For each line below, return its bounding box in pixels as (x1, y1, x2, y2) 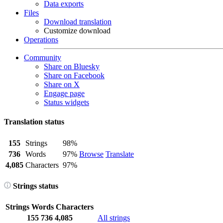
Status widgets (44, 98, 89, 107)
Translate (106, 149, 134, 158)
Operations (24, 35, 58, 44)
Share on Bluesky (44, 62, 100, 71)
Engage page (44, 89, 85, 98)
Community (24, 53, 61, 62)
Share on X (44, 80, 80, 89)
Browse (79, 149, 104, 158)
